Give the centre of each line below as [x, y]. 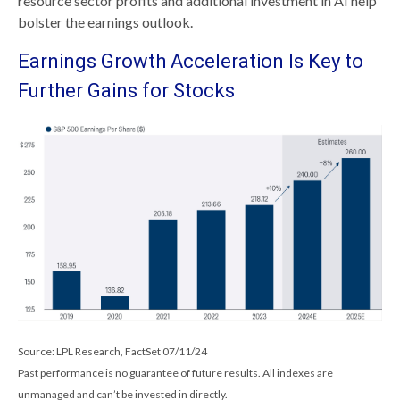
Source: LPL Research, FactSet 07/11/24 [112, 352]
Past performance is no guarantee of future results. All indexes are [175, 373]
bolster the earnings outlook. [105, 21]
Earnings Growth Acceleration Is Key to [191, 61]
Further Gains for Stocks [126, 90]
